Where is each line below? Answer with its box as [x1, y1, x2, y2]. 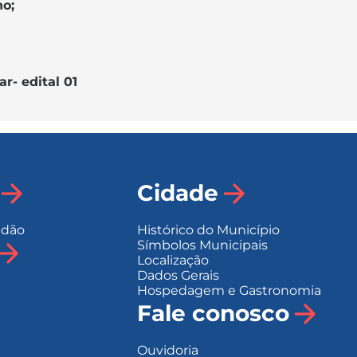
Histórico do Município [136, 222, 280, 237]
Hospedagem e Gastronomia [136, 282, 321, 298]
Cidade [136, 179, 218, 207]
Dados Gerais [136, 267, 219, 283]
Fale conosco [136, 300, 289, 328]
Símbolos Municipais [136, 237, 268, 253]
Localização [136, 252, 209, 268]
